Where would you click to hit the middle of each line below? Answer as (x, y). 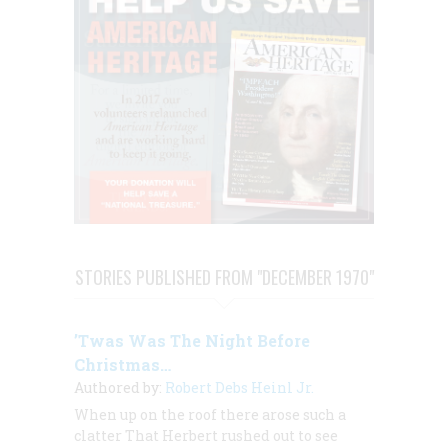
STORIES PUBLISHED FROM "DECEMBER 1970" (224, 276)
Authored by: (119, 387)
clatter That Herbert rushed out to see (206, 435)
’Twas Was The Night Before (192, 340)
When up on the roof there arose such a (210, 414)
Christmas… (122, 364)
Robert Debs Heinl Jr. (239, 387)
